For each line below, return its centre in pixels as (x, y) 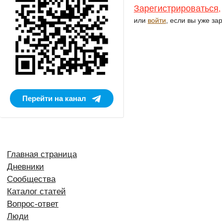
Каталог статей (36, 192)
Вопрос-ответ (33, 204)
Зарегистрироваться (176, 8)
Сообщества (31, 179)
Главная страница (42, 155)
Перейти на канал (54, 98)
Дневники (26, 167)
